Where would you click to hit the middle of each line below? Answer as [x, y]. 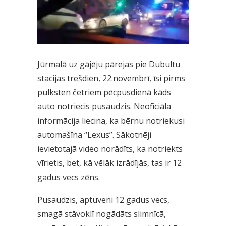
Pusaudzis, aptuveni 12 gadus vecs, [103, 200]
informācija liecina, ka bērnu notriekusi [111, 121]
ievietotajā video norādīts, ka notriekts [110, 149]
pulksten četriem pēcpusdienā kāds [104, 93]
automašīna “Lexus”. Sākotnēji [94, 135]
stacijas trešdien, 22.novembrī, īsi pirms [111, 78]
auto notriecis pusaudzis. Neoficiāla [104, 107]
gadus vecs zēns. [69, 177]
